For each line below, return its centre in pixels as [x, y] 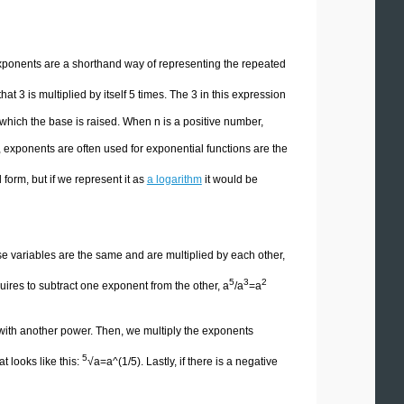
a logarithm [174, 179]
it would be [230, 179]
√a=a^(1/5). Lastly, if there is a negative [182, 361]
